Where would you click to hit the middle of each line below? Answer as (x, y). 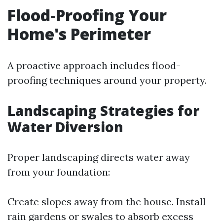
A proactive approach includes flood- (94, 65)
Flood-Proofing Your (87, 15)
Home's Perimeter (79, 34)
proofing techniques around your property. (107, 80)
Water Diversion (65, 127)
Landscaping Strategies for (103, 110)
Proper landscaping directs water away (99, 157)
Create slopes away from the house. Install (107, 201)
